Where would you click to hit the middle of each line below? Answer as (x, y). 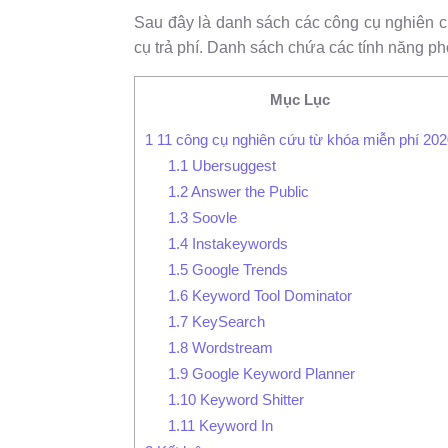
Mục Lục (300, 99)
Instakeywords (238, 243)
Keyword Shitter (250, 399)
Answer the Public (249, 191)
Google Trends (238, 269)
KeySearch (227, 321)
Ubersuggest (232, 165)
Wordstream (231, 347)
